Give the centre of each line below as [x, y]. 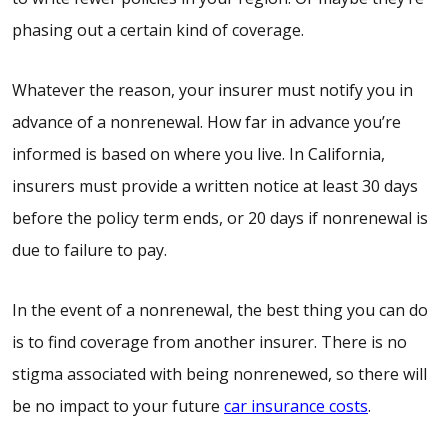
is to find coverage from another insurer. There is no [209, 342]
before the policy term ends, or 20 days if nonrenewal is [220, 218]
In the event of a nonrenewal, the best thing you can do [220, 310]
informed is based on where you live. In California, [198, 154]
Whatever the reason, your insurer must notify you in [212, 90]
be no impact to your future [118, 406]
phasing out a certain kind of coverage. [158, 30]
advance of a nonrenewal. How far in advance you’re [206, 122]
